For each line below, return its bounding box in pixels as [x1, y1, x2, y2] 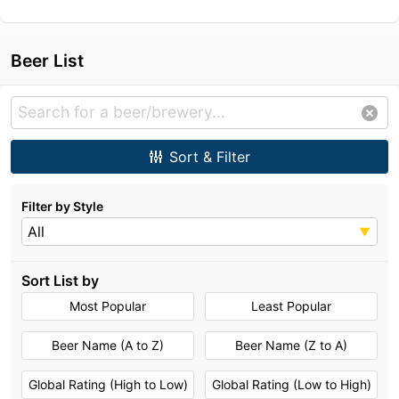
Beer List [11, 49, 84, 71]
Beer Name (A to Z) [52, 337, 164, 353]
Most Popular [69, 297, 146, 313]
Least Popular [251, 297, 331, 313]
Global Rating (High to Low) [28, 376, 188, 392]
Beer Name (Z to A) [235, 337, 347, 353]
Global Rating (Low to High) [211, 376, 371, 392]
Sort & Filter [168, 147, 250, 166]
